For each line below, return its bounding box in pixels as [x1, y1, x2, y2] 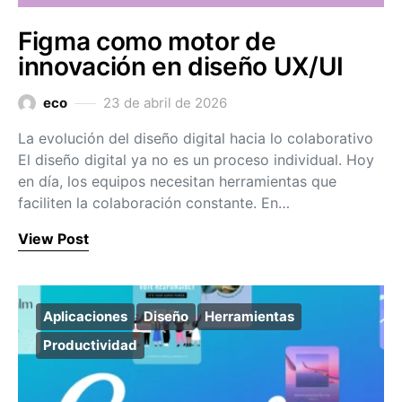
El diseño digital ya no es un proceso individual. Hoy [18, 151, 374, 169]
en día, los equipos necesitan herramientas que [18, 172, 336, 190]
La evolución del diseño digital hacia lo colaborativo [18, 129, 373, 147]
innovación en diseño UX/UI [18, 51, 344, 82]
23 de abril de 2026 [103, 94, 227, 111]
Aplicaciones [43, 308, 127, 325]
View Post [18, 230, 89, 248]
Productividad [43, 336, 137, 354]
